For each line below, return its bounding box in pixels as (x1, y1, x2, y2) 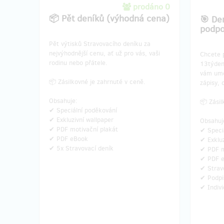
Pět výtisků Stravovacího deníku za (49, 39, 150, 48)
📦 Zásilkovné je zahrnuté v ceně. (49, 77, 145, 86)
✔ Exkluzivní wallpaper (49, 115, 113, 124)
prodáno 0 (133, 1, 170, 12)
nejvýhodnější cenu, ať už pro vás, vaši (49, 49, 160, 57)
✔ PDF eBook (49, 134, 88, 143)
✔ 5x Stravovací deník (49, 144, 113, 152)
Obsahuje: (49, 96, 77, 105)
